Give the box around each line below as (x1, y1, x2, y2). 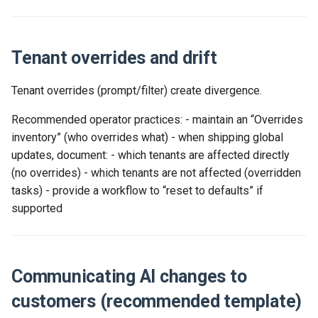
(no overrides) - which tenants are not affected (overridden (11, 166, 301, 180)
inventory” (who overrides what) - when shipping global (11, 131, 283, 144)
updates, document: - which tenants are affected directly (11, 148, 290, 162)
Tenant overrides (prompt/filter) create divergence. (11, 84, 262, 97)
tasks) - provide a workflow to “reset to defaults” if (11, 184, 263, 197)
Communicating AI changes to (11, 266, 247, 287)
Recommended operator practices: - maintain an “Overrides (11, 113, 303, 126)
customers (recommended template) (11, 291, 302, 312)
